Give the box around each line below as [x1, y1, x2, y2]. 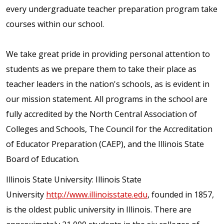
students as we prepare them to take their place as [6, 63, 196, 74]
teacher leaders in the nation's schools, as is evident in [6, 78, 209, 89]
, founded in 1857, [147, 188, 214, 200]
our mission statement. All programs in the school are [6, 93, 207, 104]
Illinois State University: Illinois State [6, 173, 141, 185]
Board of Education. [6, 153, 79, 164]
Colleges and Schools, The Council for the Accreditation [6, 123, 212, 134]
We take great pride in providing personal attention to [6, 48, 210, 59]
